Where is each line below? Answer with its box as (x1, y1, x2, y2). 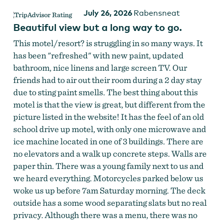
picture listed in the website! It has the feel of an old (13, 111, 204, 122)
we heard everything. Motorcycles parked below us (13, 172, 203, 183)
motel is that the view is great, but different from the (13, 99, 205, 110)
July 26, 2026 (83, 7, 132, 18)
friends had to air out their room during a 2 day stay (13, 74, 202, 85)
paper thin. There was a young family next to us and (13, 160, 204, 171)
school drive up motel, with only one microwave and (13, 123, 206, 134)
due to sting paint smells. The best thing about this (13, 86, 198, 97)
